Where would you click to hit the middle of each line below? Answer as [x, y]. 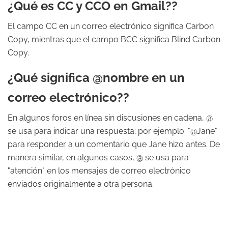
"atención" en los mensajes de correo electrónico [99, 171]
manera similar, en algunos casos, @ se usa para [98, 158]
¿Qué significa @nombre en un [96, 78]
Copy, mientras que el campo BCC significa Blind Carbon [114, 39]
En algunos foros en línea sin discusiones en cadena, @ [110, 118]
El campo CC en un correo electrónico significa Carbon [111, 26]
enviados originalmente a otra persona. [81, 184]
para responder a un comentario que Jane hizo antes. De [114, 144]
